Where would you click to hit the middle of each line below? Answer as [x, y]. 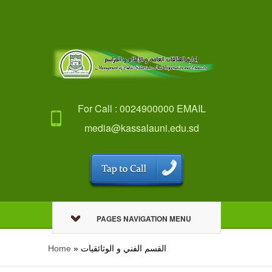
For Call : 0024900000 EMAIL [141, 108]
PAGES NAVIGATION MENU [144, 218]
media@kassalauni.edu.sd [141, 127]
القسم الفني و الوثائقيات [124, 248]
